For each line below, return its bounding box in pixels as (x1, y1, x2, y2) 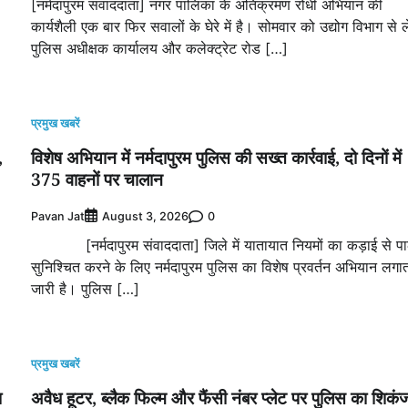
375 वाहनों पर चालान (31, 168, 163, 192)
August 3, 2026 (102, 209, 189, 224)
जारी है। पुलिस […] (31, 280, 139, 299)
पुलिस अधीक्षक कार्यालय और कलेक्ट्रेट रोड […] (31, 39, 288, 58)
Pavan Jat (31, 209, 85, 223)
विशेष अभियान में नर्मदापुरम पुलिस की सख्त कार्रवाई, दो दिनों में (31, 146, 402, 170)
